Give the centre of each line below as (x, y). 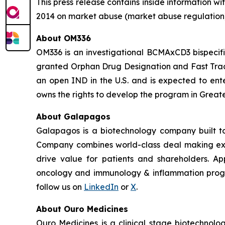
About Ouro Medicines (82, 209)
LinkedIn (101, 187)
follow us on (60, 187)
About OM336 (64, 38)
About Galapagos (73, 117)
